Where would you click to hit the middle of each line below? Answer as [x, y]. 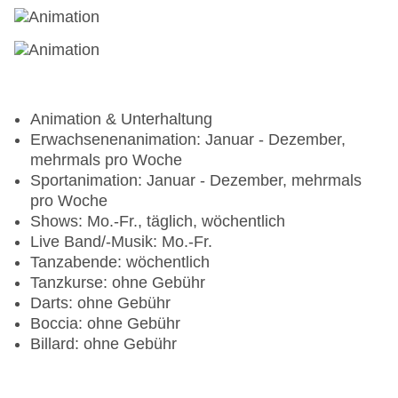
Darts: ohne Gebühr [100, 303]
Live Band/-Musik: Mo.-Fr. [121, 242]
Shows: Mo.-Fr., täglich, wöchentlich [158, 222]
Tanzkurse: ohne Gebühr [118, 283]
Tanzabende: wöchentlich [120, 263]
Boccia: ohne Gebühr [105, 324]
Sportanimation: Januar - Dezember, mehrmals [196, 181]
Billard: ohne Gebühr [103, 344]
